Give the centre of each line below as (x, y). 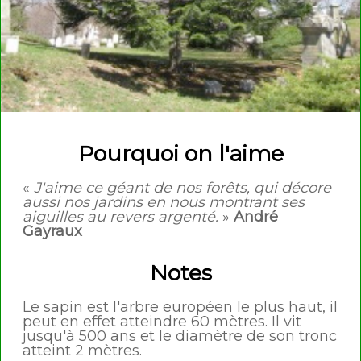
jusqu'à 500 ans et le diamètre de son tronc (180, 336)
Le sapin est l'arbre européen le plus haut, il (180, 307)
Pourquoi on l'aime (180, 154)
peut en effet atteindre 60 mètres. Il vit (162, 322)
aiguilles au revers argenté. (122, 217)
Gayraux (52, 232)
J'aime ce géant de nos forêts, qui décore (180, 188)
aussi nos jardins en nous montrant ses (164, 203)
